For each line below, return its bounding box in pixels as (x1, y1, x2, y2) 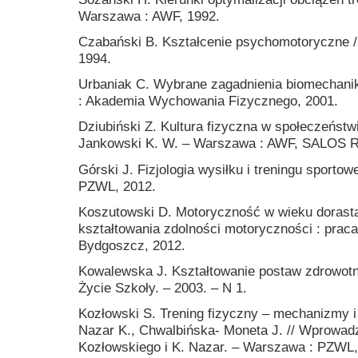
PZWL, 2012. (78, 177, 156, 194)
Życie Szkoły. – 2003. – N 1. (78, 279, 247, 296)
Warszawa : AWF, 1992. (78, 7, 220, 24)
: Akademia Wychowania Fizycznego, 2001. (78, 93, 338, 109)
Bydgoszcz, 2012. (78, 237, 185, 253)
